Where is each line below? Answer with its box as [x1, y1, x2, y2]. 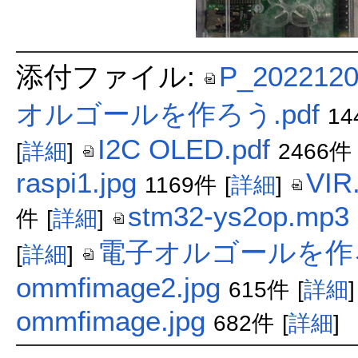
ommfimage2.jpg [15, 271, 221, 303]
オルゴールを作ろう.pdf [15, 97, 320, 129]
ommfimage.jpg [15, 304, 205, 336]
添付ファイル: [15, 60, 203, 92]
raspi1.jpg [15, 166, 137, 198]
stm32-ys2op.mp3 [127, 200, 349, 232]
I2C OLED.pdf [97, 133, 270, 165]
